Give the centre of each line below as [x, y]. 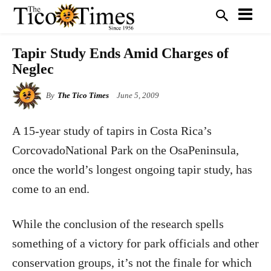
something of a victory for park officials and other [135, 243]
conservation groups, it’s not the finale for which [132, 263]
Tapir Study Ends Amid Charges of [120, 53]
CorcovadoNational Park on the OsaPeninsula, [126, 150]
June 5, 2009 [138, 96]
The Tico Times [83, 95]
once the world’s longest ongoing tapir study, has [132, 169]
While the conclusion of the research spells [118, 224]
